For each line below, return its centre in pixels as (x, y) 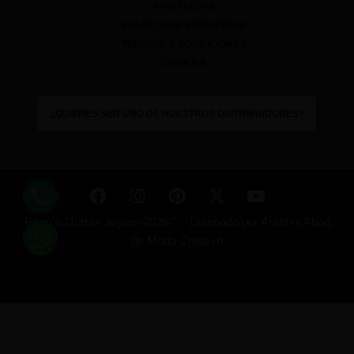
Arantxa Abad (295, 222)
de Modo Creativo (177, 241)
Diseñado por (225, 222)
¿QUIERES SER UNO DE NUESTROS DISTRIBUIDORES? (177, 114)
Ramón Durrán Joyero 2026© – (105, 222)
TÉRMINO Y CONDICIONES (184, 45)
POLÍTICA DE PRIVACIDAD (184, 26)
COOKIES (184, 64)
